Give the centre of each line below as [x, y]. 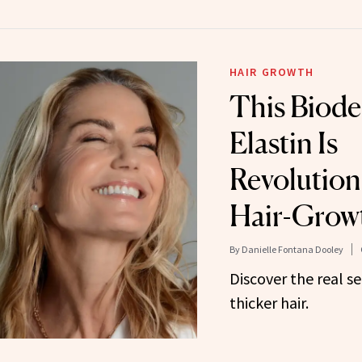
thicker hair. [269, 302]
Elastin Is [283, 143]
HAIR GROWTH [272, 72]
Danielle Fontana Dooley [292, 249]
